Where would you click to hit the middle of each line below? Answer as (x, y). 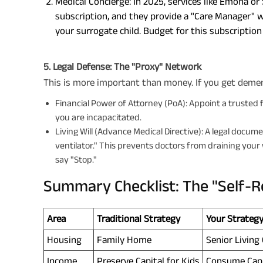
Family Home (124, 239)
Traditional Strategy (139, 218)
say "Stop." (76, 159)
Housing (64, 239)
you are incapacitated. (98, 117)
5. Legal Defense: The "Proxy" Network (122, 66)
